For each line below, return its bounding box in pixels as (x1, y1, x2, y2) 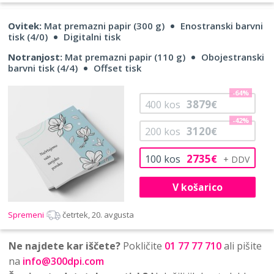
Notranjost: (8, 51, 62, 64)
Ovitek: (8, 20, 42, 32)
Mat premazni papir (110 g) (62, 51, 185, 64)
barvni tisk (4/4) (8, 62, 78, 75)
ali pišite (221, 239, 262, 253)
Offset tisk (94, 62, 141, 75)
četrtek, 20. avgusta (62, 209, 134, 220)
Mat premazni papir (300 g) (42, 20, 165, 32)
